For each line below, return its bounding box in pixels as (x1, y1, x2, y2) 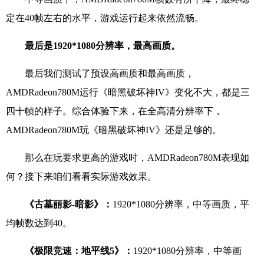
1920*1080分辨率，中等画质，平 (113, 199, 249, 209)
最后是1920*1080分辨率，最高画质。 (25, 40, 180, 51)
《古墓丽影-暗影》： (25, 199, 113, 209)
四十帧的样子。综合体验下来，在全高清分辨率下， (6, 105, 223, 116)
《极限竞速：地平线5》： (25, 245, 133, 256)
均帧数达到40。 (6, 217, 72, 228)
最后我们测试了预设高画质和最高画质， (25, 68, 194, 78)
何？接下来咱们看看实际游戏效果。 (6, 171, 157, 181)
